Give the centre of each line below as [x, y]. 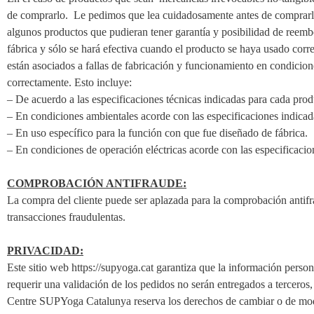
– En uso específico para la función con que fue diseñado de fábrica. [157, 133]
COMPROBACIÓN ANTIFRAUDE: [97, 183]
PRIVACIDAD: [45, 251]
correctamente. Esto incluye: [69, 82]
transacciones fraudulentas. [66, 217]
